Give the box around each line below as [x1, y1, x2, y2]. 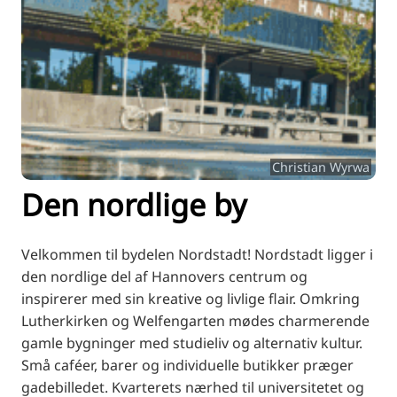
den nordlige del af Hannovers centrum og [21, 266, 307, 286]
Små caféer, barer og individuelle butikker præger [21, 354, 354, 375]
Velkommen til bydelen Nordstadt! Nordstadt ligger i [21, 244, 373, 264]
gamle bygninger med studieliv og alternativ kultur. [21, 332, 362, 353]
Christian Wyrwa [271, 158, 370, 175]
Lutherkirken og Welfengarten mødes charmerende [21, 310, 370, 331]
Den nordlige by [21, 183, 246, 225]
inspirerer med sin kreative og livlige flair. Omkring [21, 288, 360, 308]
